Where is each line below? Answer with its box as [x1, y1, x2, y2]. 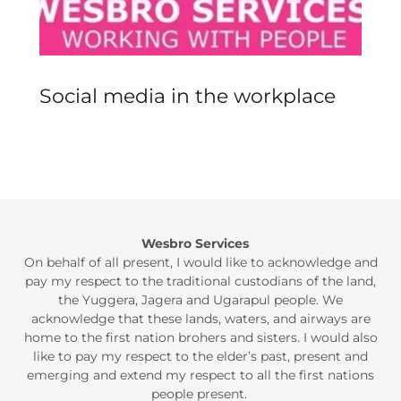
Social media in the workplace [39, 84, 336, 108]
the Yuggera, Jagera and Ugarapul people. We [58, 292, 343, 308]
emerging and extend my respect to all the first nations [27, 367, 374, 383]
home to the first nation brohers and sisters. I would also [23, 329, 378, 346]
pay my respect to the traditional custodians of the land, [25, 273, 376, 289]
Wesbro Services [141, 235, 252, 252]
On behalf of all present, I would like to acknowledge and [23, 254, 378, 270]
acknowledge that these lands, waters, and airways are [30, 311, 371, 327]
